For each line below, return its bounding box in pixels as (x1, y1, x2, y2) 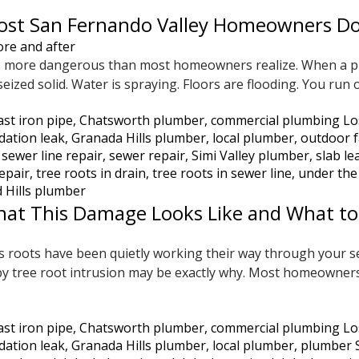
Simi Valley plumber (192, 147, 309, 164)
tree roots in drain (36, 164, 146, 182)
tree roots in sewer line (152, 164, 292, 182)
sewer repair (109, 147, 185, 164)
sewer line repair (2, 147, 103, 164)
